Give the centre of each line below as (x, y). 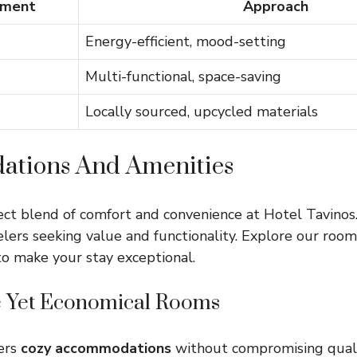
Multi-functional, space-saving (183, 76)
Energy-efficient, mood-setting (186, 41)
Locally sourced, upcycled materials (202, 112)
